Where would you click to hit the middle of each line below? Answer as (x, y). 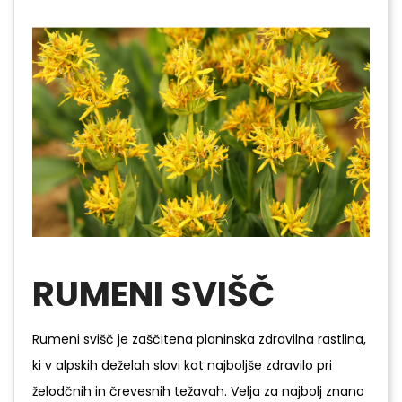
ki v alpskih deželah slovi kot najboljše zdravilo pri (182, 365)
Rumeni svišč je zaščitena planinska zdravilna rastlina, (199, 339)
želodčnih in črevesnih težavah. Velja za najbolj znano (198, 391)
